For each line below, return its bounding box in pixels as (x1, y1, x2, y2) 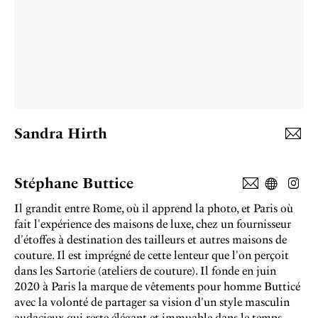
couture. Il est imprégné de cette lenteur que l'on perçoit (14, 248, 289, 262)
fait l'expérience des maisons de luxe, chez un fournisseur (14, 217, 291, 231)
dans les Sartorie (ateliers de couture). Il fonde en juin (14, 264, 276, 278)
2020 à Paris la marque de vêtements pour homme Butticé (14, 280, 300, 293)
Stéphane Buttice (14, 175, 133, 192)
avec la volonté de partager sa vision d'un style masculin (14, 295, 290, 309)
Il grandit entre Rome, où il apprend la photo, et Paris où (14, 202, 293, 215)
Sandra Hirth (14, 125, 107, 142)
